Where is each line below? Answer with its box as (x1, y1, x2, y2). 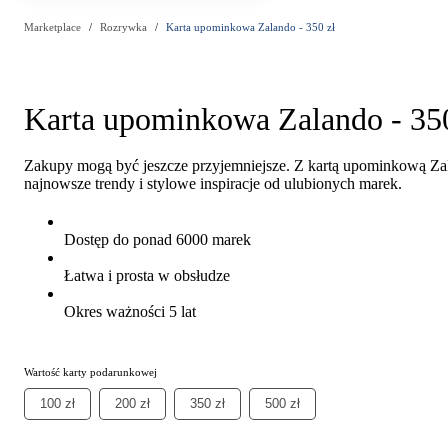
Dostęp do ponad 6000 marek (64, 230, 251, 248)
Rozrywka (100, 21, 147, 33)
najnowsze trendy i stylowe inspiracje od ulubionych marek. (24, 174, 402, 192)
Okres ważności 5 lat (64, 302, 196, 320)
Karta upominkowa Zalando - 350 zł (166, 21, 335, 33)
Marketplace (24, 21, 81, 33)
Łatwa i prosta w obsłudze (64, 266, 230, 284)
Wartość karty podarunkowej (24, 365, 157, 378)
